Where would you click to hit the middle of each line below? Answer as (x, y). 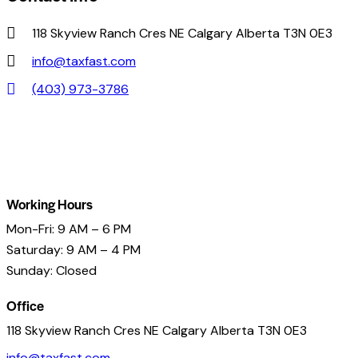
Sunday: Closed (52, 270)
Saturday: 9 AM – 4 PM (74, 249)
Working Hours (50, 203)
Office (25, 305)
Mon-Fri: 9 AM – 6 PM (69, 229)
